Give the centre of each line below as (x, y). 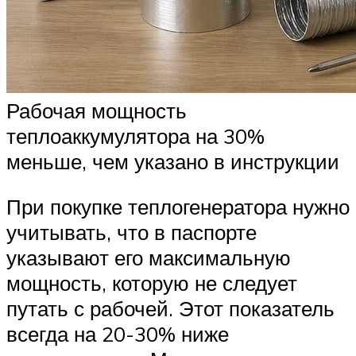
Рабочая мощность (97, 110)
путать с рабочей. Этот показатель (170, 309)
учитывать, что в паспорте (132, 232)
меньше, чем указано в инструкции (173, 161)
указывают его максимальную (149, 258)
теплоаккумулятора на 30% (135, 135)
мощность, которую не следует (152, 283)
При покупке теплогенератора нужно (178, 207)
